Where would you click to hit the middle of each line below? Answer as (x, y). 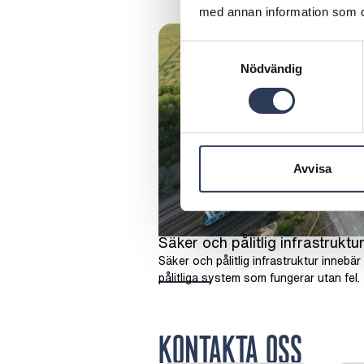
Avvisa (312, 168)
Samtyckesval (219, 50)
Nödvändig (271, 68)
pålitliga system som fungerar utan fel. (259, 277)
